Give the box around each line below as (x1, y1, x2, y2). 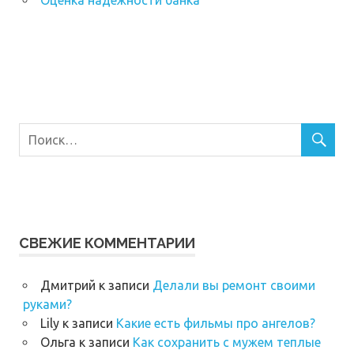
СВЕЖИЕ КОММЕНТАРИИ (19, 235, 195, 252)
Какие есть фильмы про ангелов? (115, 316, 315, 331)
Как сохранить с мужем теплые (132, 335, 321, 350)
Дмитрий (40, 278, 96, 293)
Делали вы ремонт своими (152, 278, 315, 293)
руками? (22, 297, 72, 312)
